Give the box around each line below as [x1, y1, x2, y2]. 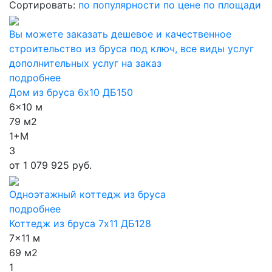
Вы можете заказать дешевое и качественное [9, 28, 231, 40]
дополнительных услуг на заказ [9, 57, 161, 69]
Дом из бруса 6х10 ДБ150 [9, 86, 133, 98]
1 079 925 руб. [20, 159, 92, 171]
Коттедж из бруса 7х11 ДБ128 [9, 217, 151, 229]
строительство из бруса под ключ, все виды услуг [9, 42, 254, 55]
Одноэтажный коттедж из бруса [9, 188, 166, 200]
